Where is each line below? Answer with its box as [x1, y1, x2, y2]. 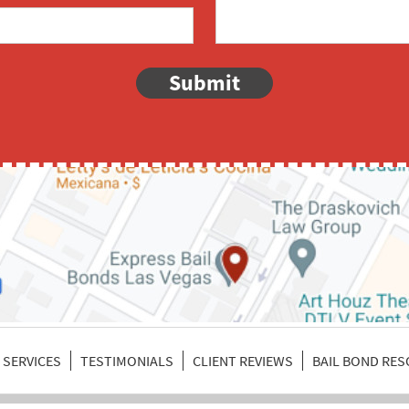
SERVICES [3, 351, 61, 371]
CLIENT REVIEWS [193, 351, 293, 371]
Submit [169, 68, 240, 97]
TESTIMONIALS [80, 351, 173, 371]
